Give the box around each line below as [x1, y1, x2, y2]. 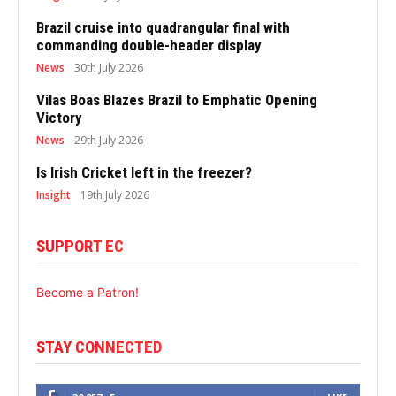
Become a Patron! [36, 284, 139, 300]
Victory [36, 108, 82, 126]
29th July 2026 [74, 132, 143, 148]
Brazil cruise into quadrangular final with [36, 18, 290, 36]
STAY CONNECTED [36, 336, 162, 357]
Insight [36, 187, 71, 202]
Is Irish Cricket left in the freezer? [36, 163, 252, 181]
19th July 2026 [80, 187, 149, 202]
